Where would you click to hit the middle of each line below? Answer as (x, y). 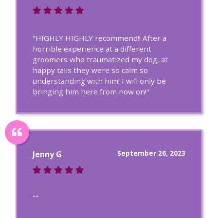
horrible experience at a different (92, 49)
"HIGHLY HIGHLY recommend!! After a (100, 38)
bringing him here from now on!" (91, 91)
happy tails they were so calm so (90, 70)
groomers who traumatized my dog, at (100, 59)
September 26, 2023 (151, 153)
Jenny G (47, 154)
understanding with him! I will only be (99, 81)
